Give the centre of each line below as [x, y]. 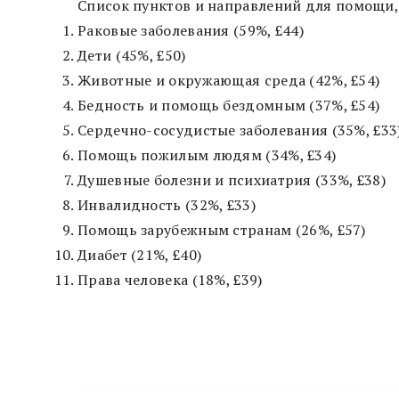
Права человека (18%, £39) [170, 279]
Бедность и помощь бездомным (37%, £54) [229, 105]
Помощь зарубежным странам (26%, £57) [222, 229]
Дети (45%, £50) [132, 55]
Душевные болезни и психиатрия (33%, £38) [232, 179]
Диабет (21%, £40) [140, 254]
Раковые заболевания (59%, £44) [191, 30]
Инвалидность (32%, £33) [167, 204]
